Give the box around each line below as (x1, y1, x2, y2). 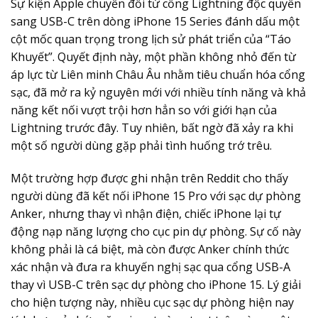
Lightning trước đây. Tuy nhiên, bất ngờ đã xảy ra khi (11, 120, 293, 136)
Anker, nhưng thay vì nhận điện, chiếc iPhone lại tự (11, 206, 281, 222)
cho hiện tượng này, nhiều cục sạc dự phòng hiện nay (11, 295, 294, 311)
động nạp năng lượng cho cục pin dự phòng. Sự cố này (11, 224, 301, 240)
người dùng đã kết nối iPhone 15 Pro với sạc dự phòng (11, 188, 301, 204)
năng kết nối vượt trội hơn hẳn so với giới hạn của (11, 102, 277, 119)
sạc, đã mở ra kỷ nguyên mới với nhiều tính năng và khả (11, 84, 306, 101)
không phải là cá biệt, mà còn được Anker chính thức (11, 241, 289, 258)
